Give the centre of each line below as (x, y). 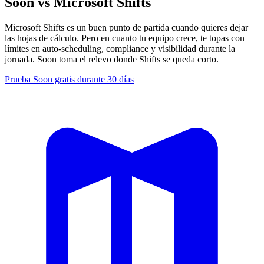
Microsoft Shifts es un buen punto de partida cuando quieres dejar (126, 27)
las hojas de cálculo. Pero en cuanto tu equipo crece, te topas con (125, 38)
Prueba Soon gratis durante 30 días (69, 79)
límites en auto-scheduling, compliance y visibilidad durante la (120, 48)
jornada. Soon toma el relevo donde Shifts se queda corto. (112, 59)
